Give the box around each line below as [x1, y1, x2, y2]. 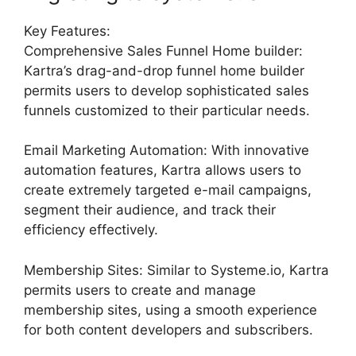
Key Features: [24, 22, 110, 39]
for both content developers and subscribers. [24, 321, 313, 338]
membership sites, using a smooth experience [24, 301, 317, 318]
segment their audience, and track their [24, 202, 276, 218]
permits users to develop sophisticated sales [24, 82, 309, 99]
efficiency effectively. [24, 222, 158, 238]
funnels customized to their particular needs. [24, 102, 310, 118]
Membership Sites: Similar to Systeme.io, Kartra [24, 261, 329, 278]
